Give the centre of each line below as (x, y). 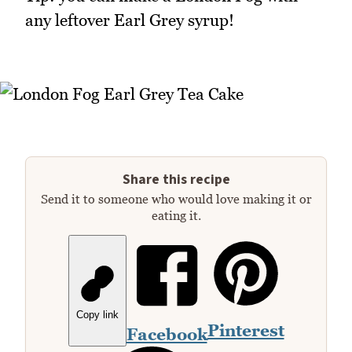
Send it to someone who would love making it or (176, 199)
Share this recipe (176, 180)
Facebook (167, 335)
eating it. (176, 216)
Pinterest (246, 331)
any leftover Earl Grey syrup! (130, 20)
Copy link (97, 315)
